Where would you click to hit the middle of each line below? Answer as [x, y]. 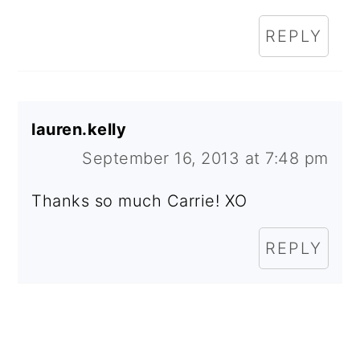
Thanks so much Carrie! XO [139, 200]
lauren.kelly [79, 129]
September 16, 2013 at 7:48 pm [205, 158]
